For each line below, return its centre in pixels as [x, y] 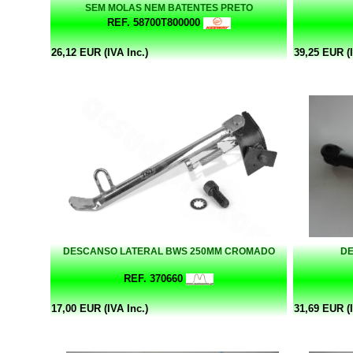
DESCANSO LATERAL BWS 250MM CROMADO [169, 251]
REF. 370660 [153, 278]
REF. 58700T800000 [153, 22]
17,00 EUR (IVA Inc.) [100, 308]
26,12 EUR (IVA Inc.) [100, 52]
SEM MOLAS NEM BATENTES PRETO [169, 7]
